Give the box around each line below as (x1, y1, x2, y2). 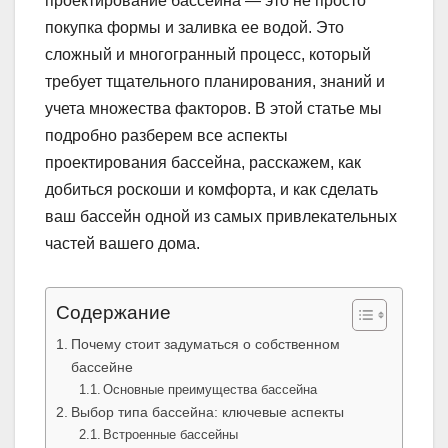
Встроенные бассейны (103, 427, 239, 443)
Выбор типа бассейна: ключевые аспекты (70, 404, 344, 421)
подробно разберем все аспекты (45, 127, 288, 145)
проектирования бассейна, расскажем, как (45, 154, 361, 172)
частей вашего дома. (45, 235, 200, 253)
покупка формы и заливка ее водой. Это (45, 19, 344, 37)
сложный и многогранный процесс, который (45, 46, 371, 64)
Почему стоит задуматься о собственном (70, 336, 340, 353)
